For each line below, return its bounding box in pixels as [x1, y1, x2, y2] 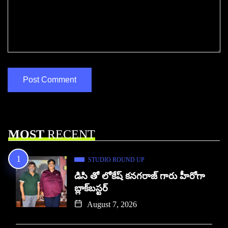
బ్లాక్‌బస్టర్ [74, 183, 108, 193]
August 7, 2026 [85, 199, 137, 209]
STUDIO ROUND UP [88, 156, 145, 163]
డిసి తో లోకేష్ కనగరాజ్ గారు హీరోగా [74, 170, 205, 181]
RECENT [44, 127, 95, 141]
